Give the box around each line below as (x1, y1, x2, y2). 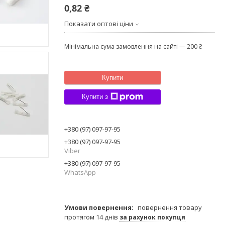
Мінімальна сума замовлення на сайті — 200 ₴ (64, 42, 202, 51)
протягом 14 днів (64, 212, 120, 221)
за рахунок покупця (120, 212, 185, 221)
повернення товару (138, 202, 202, 212)
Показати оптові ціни (64, 19, 133, 28)
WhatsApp (64, 167, 96, 177)
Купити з (82, 93, 108, 101)
